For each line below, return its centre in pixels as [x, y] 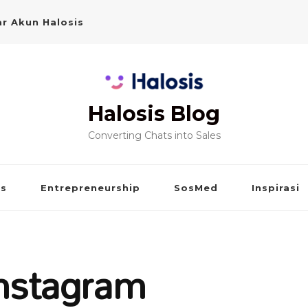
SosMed [196, 188]
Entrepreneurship [90, 188]
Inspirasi [276, 188]
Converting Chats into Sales [154, 136]
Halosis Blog [154, 114]
